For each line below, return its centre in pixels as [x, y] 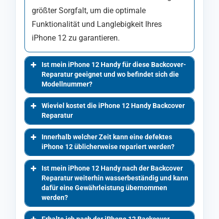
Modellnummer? [67, 84]
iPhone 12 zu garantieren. [76, 38]
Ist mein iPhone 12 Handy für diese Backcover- [114, 65]
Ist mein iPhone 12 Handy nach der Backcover [112, 168]
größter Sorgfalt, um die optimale [89, 10]
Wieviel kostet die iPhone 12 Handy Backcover [113, 106]
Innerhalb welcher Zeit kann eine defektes [107, 137]
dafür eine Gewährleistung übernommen [104, 188]
